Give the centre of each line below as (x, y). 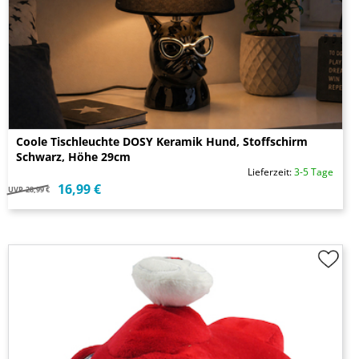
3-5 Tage (314, 172)
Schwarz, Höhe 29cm (73, 157)
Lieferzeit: (271, 172)
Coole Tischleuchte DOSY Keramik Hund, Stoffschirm (162, 142)
